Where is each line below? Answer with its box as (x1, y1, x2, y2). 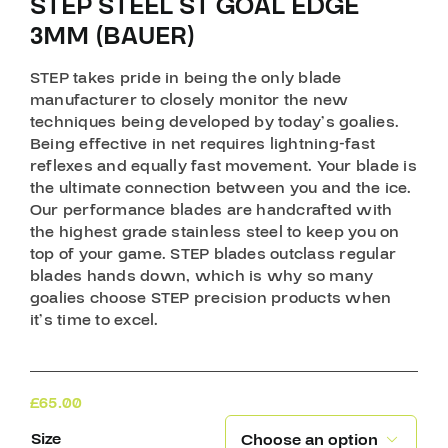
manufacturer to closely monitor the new (29, 88, 349, 111)
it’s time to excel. (29, 308, 159, 331)
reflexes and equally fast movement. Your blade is (29, 154, 417, 177)
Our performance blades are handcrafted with (29, 198, 393, 221)
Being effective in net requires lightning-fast (29, 132, 376, 155)
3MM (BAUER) (29, 18, 195, 54)
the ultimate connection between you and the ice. (29, 176, 412, 199)
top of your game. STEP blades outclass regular (29, 242, 397, 265)
